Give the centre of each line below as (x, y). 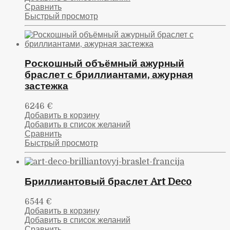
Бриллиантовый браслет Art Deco (108, 181)
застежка (46, 86)
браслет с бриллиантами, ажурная (109, 75)
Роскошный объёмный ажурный (104, 64)
